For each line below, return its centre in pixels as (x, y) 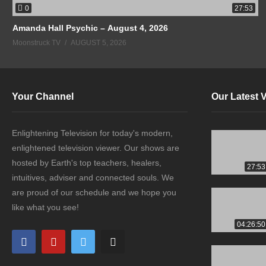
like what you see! (45, 207)
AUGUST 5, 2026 (99, 43)
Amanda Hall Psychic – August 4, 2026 (90, 28)
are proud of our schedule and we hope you (94, 192)
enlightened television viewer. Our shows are (96, 148)
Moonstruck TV (37, 43)
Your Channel (43, 96)
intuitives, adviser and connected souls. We (93, 177)
